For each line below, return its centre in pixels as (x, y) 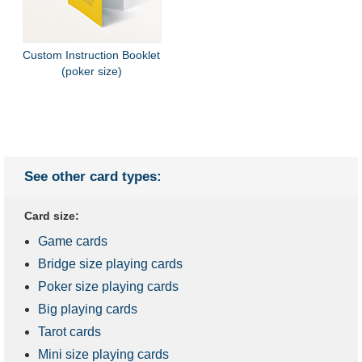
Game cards (73, 241)
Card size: (52, 215)
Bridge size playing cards (110, 263)
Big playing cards (88, 309)
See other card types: (93, 176)
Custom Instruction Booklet (92, 55)
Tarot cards (69, 331)
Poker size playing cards (108, 286)
